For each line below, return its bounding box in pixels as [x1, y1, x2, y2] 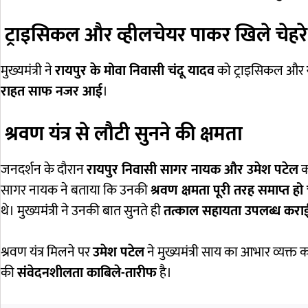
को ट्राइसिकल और [214, 59, 307, 83]
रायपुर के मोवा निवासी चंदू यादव [55, 59, 214, 83]
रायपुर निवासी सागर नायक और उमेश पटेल [87, 158, 298, 182]
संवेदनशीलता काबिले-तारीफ [17, 261, 157, 285]
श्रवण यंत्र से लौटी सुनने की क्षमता [5, 118, 243, 151]
